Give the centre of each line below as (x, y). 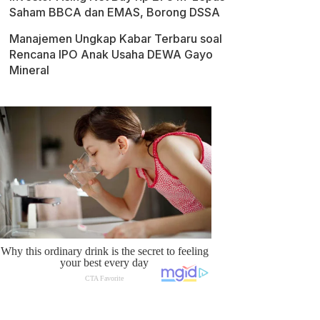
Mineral (29, 70)
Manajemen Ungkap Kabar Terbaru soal (116, 39)
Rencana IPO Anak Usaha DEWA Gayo (111, 54)
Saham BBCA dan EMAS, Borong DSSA (115, 12)
